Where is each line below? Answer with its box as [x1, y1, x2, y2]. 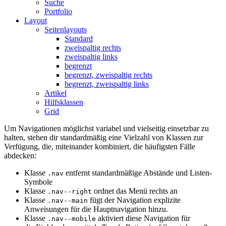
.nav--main [47, 196, 88, 204]
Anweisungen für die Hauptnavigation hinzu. [24, 204, 168, 213]
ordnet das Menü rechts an [92, 186, 178, 195]
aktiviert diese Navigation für [96, 213, 190, 222]
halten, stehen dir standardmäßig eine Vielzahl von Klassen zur [4, 133, 203, 142]
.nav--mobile [47, 214, 96, 222]
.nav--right [47, 187, 92, 195]
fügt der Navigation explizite [88, 195, 181, 204]
